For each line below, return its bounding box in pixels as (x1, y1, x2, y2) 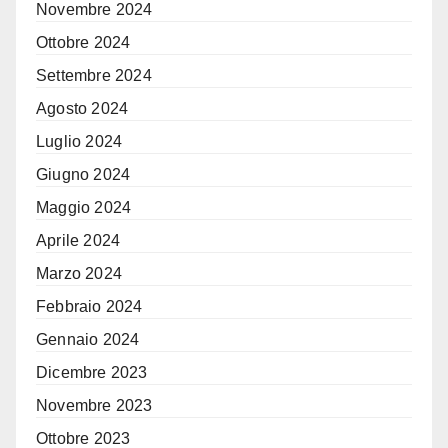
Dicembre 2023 (36, 364, 148, 382)
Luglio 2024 (36, 133, 123, 151)
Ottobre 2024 (36, 34, 131, 52)
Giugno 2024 (36, 166, 131, 184)
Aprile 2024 (36, 232, 121, 250)
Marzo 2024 (36, 265, 122, 283)
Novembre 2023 (36, 397, 153, 415)
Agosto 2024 (36, 100, 129, 118)
